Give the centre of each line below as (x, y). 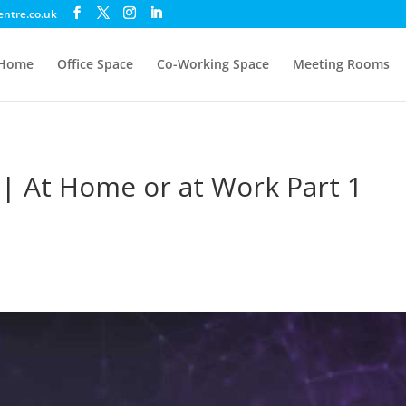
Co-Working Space (213, 64)
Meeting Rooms (341, 64)
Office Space (95, 64)
